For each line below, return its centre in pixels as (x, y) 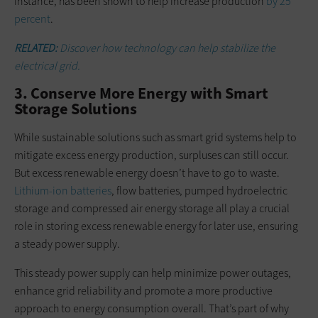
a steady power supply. (67, 243)
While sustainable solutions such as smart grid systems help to (155, 137)
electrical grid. (47, 65)
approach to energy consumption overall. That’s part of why (152, 308)
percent (32, 18)
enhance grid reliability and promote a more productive (143, 290)
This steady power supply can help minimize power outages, (153, 273)
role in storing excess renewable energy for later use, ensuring (156, 226)
